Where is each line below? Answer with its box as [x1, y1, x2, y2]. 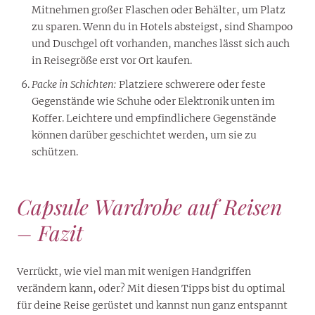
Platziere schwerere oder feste [117, 78, 266, 91]
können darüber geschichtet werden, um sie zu [32, 129, 257, 142]
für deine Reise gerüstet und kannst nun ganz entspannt [17, 299, 288, 312]
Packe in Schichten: [32, 78, 117, 91]
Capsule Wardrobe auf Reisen [17, 193, 282, 221]
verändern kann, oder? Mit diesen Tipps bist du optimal [17, 282, 285, 295]
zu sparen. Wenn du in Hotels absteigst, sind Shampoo [32, 20, 292, 33]
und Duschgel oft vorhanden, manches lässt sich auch [32, 37, 290, 50]
